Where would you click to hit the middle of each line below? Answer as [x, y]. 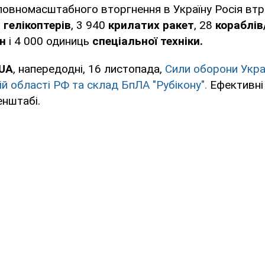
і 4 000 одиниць [51, 41]
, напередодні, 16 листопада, [89, 69]
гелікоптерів [37, 25]
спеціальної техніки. [148, 41]
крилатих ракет [151, 25]
